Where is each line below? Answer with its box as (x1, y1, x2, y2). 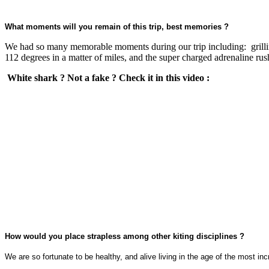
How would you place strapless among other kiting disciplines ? (5, 231, 244, 241)
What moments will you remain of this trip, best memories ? (5, 22, 229, 31)
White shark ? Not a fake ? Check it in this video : (5, 72, 210, 83)
